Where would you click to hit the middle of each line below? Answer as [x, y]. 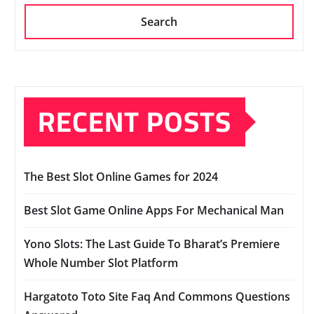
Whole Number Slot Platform [101, 263]
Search [159, 22]
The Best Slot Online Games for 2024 [121, 177]
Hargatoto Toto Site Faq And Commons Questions [157, 297]
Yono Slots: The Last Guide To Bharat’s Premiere [152, 244]
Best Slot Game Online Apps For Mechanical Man [154, 211]
